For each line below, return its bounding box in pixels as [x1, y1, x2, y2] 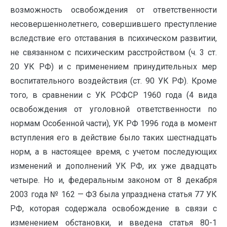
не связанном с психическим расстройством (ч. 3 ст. [10, 48, 217, 57]
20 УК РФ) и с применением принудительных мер [10, 62, 217, 71]
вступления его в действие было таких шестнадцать [10, 133, 217, 142]
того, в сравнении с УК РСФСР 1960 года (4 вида [10, 90, 217, 100]
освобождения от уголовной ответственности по [10, 104, 217, 114]
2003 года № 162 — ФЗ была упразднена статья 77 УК [10, 190, 217, 199]
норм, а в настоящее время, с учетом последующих [10, 147, 217, 157]
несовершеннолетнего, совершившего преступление [10, 19, 217, 29]
